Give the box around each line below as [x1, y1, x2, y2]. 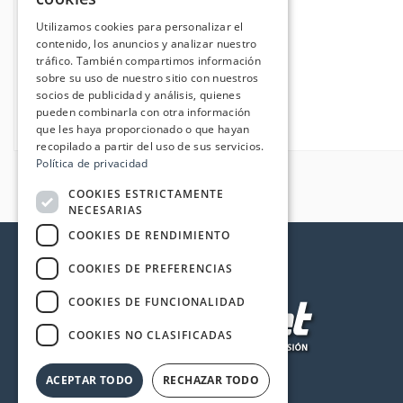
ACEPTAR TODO [45, 372, 134, 388]
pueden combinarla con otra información [36, 104, 251, 120]
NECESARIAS [68, 201, 143, 218]
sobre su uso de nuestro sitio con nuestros [36, 70, 259, 85]
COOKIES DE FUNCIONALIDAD [68, 293, 246, 309]
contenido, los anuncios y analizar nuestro [36, 36, 257, 51]
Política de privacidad [36, 156, 148, 171]
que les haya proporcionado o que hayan [36, 121, 250, 137]
